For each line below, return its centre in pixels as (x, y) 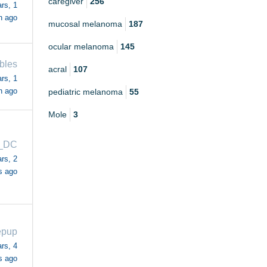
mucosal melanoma (85, 24)
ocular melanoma (81, 47)
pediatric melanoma (86, 92)
